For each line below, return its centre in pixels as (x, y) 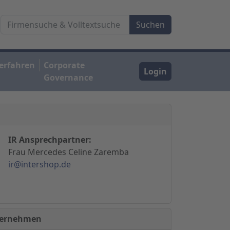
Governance (69, 77)
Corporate (64, 65)
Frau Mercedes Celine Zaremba (69, 152)
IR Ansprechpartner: (50, 139)
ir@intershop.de (40, 164)
